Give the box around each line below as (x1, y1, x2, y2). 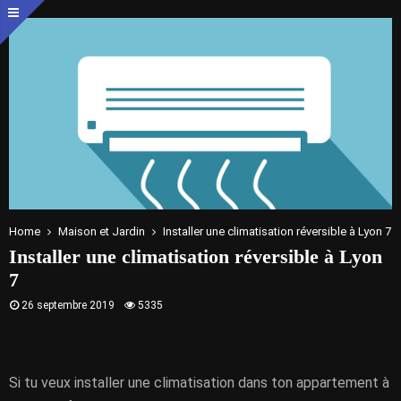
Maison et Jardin (58, 225, 145, 238)
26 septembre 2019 (21, 299, 115, 311)
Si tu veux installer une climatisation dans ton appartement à (9, 374, 389, 391)
